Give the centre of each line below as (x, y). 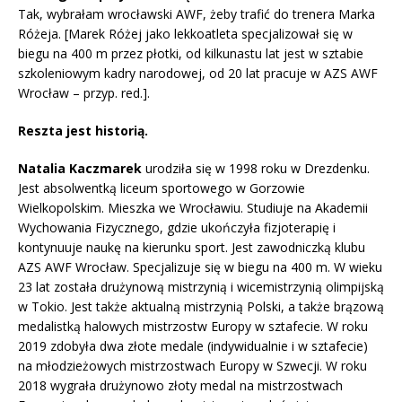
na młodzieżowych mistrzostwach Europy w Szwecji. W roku (192, 366)
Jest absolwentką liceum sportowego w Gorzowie (162, 188)
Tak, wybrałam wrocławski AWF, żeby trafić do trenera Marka (197, 14)
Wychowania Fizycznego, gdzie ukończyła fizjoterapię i (177, 228)
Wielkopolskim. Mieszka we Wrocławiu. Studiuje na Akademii (193, 208)
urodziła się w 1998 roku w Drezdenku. (256, 169)
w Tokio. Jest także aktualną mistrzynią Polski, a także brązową (201, 307)
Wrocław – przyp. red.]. (84, 93)
